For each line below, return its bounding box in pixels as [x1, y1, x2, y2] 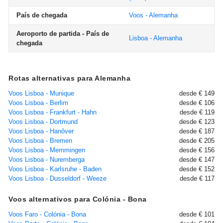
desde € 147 [179, 156, 215, 163]
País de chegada [16, 11, 67, 19]
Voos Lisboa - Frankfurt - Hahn [8, 109, 97, 116]
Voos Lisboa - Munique [8, 90, 74, 97]
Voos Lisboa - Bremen [8, 137, 72, 144]
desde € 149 [179, 90, 215, 97]
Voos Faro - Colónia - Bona [8, 211, 86, 218]
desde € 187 [179, 127, 215, 135]
